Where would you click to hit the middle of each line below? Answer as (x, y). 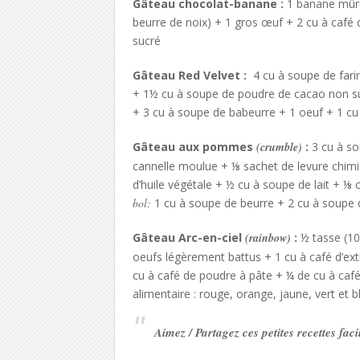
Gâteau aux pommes (192, 147)
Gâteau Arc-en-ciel (187, 237)
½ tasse (320, 237)
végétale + (196, 184)
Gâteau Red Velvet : (189, 75)
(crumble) (277, 147)
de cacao (301, 94)
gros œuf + (265, 22)
